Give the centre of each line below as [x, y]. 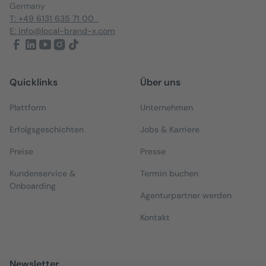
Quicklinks [34, 83]
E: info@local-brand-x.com [62, 31]
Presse [153, 152]
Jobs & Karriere [170, 130]
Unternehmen [167, 108]
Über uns [160, 83]
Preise [21, 152]
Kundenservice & [42, 174]
